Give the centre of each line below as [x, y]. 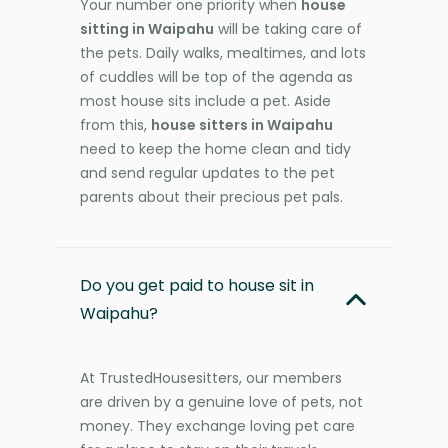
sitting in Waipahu [147, 28]
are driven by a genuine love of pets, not [221, 401]
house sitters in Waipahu [242, 124]
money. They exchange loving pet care [217, 425]
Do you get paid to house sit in [197, 285]
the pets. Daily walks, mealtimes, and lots [223, 52]
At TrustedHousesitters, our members [211, 377]
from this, [115, 124]
